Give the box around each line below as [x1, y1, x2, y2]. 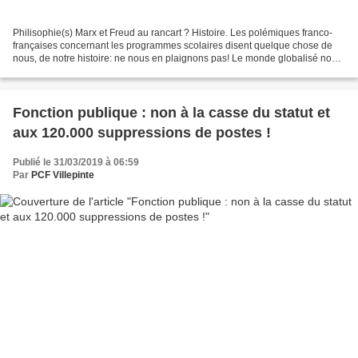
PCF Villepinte [31, 169, 94, 181]
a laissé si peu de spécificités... [13, 66, 146, 78]
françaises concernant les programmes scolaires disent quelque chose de [13, 40, 332, 52]
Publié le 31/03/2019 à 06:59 [13, 157, 139, 169]
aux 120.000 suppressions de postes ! [13, 125, 271, 141]
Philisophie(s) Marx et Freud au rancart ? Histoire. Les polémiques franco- [13, 27, 332, 39]
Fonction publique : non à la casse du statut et [13, 105, 330, 121]
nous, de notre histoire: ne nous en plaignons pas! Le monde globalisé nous [13, 53, 342, 65]
